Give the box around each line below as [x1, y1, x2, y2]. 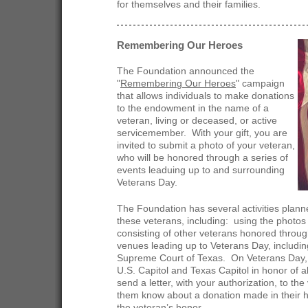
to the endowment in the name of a [117, 103, 269, 113]
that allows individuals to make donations [117, 91, 294, 101]
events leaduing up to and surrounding [117, 165, 285, 175]
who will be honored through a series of [117, 153, 288, 163]
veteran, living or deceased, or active [117, 115, 277, 126]
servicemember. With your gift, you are [117, 128, 287, 138]
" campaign [236, 78, 285, 89]
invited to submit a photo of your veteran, [117, 140, 295, 151]
